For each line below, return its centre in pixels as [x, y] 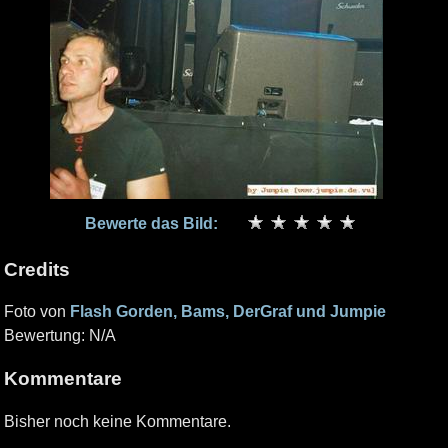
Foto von [37, 312]
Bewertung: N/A [60, 336]
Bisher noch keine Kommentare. [117, 421]
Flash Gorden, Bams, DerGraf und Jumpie [228, 312]
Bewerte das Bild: [152, 223]
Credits [37, 269]
